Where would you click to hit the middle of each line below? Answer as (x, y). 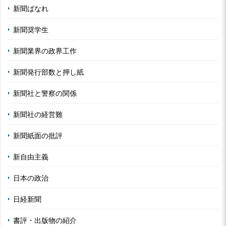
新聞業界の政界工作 (45, 51)
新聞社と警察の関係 (45, 93)
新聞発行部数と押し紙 (48, 72)
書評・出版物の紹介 (45, 220)
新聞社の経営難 (38, 114)
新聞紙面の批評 (38, 135)
